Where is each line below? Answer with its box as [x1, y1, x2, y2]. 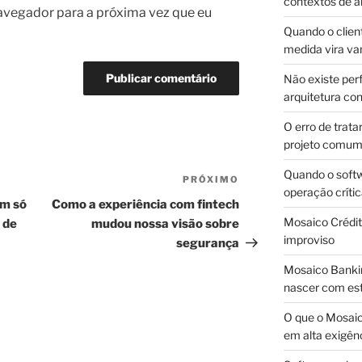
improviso [283, 233, 335, 247]
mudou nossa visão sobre [91, 217, 240, 232]
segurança [176, 236, 240, 251]
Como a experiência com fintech [52, 197, 240, 213]
